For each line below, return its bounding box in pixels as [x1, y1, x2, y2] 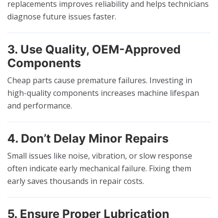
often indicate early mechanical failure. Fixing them [7, 163, 191, 174]
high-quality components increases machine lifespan [7, 87, 199, 98]
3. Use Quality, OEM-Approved [7, 42, 181, 56]
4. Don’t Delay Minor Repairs [7, 131, 168, 145]
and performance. [7, 100, 72, 111]
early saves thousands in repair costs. [7, 175, 144, 186]
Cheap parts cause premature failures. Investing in [7, 74, 192, 86]
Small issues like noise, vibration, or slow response [7, 150, 192, 161]
